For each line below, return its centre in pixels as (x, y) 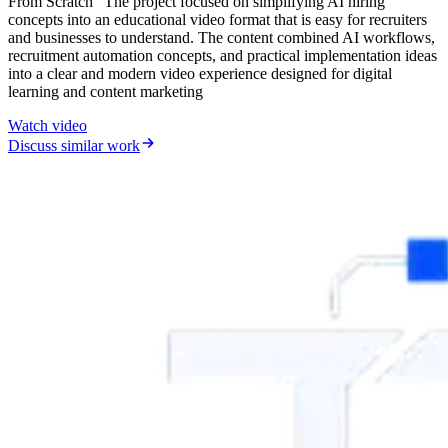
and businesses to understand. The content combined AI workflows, (221, 37)
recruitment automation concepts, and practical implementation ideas (222, 55)
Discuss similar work (74, 145)
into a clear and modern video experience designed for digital (200, 73)
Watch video (47, 125)
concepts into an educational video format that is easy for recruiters (217, 19)
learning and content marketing (105, 91)
